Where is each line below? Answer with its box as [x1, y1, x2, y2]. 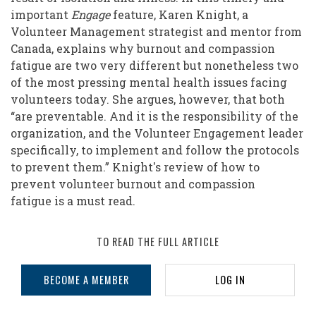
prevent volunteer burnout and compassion [11, 176, 255, 192]
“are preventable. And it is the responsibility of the [11, 109, 298, 124]
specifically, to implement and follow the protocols [11, 142, 299, 158]
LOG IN [214, 272, 245, 288]
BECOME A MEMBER [43, 272, 129, 288]
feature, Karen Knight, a [110, 7, 248, 23]
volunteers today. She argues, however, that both [11, 92, 285, 107]
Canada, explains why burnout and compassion [11, 41, 275, 56]
